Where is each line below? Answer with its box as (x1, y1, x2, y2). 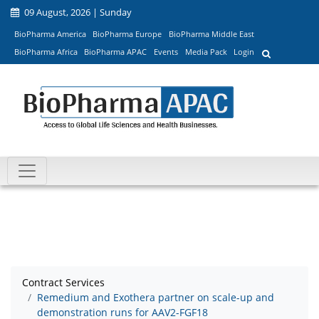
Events (153, 46, 178, 58)
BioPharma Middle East (168, 28, 254, 39)
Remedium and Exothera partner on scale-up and (37, 291, 274, 305)
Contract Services (22, 276, 105, 290)
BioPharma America (14, 28, 86, 39)
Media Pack (184, 46, 227, 58)
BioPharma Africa (14, 46, 78, 58)
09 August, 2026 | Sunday (22, 6, 132, 19)
